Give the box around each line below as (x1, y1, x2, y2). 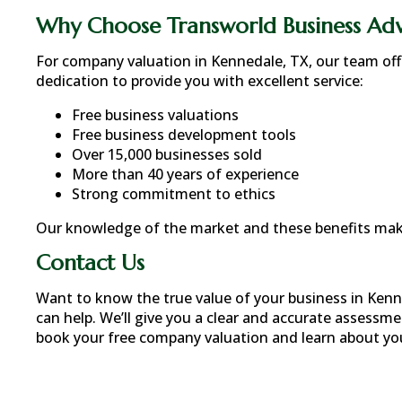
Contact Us (36, 249, 144, 276)
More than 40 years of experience (72, 164, 299, 184)
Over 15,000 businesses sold (72, 144, 262, 164)
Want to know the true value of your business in (36, 288, 367, 308)
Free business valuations (72, 105, 239, 125)
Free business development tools (72, 125, 296, 144)
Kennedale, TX (211, 51, 309, 71)
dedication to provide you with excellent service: (36, 71, 363, 91)
